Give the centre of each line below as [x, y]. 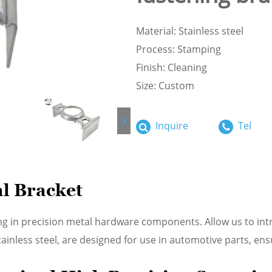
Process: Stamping [178, 49]
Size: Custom [165, 86]
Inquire [171, 126]
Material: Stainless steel [190, 31]
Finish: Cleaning [172, 67]
